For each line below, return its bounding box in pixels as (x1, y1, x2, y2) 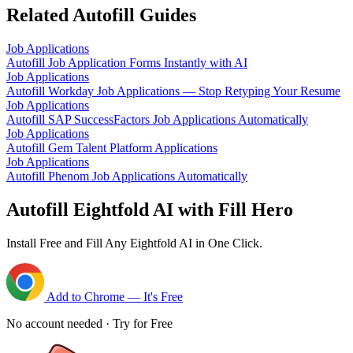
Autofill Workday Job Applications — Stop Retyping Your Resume (6, 84, 340, 98)
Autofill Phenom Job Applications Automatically (6, 169, 247, 183)
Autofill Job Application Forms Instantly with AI (6, 55, 247, 69)
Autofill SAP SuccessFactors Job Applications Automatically (6, 112, 308, 126)
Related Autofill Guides (6, 4, 196, 25)
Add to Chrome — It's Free (44, 289, 183, 303)
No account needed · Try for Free (6, 316, 173, 330)
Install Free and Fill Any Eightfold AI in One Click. (6, 236, 262, 250)
